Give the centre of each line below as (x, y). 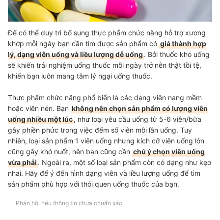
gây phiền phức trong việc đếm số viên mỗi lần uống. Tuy (100, 130)
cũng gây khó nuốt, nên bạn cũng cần (70, 152)
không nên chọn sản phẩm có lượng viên (140, 109)
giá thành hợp (183, 44)
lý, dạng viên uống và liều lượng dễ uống (75, 55)
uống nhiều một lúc (40, 119)
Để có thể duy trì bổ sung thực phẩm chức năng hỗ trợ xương (107, 33)
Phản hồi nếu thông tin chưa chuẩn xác (69, 203)
